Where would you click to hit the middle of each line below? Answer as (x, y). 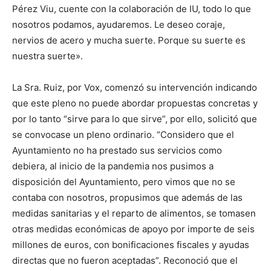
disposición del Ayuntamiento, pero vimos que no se (124, 182)
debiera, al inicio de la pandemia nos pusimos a (113, 166)
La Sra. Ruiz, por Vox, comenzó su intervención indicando (135, 88)
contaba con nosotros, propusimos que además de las (127, 198)
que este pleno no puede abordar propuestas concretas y (135, 103)
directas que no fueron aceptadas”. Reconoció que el (125, 261)
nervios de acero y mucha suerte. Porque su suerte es (129, 41)
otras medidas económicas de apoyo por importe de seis (133, 229)
